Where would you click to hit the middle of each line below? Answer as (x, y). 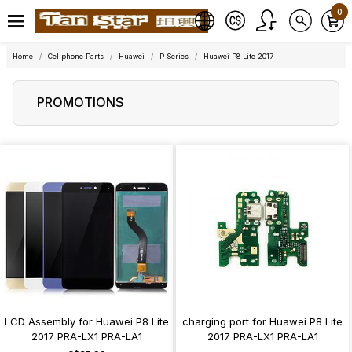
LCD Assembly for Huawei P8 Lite (86, 321)
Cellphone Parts (76, 56)
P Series (174, 56)
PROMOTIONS (81, 102)
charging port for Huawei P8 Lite (262, 321)
